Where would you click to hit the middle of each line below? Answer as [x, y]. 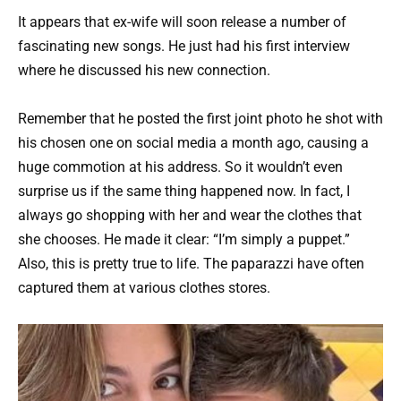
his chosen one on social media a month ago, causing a [193, 143]
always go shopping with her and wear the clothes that [190, 216]
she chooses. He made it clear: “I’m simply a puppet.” [184, 240]
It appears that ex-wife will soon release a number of [182, 21]
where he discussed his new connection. [144, 70]
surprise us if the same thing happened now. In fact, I [184, 192]
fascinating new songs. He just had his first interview [184, 46]
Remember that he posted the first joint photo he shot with [200, 119]
